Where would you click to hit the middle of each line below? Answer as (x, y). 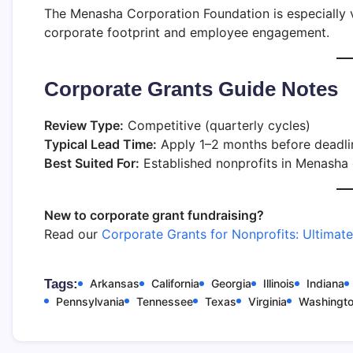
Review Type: (84, 125)
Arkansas (115, 283)
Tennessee (165, 301)
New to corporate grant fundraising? (154, 215)
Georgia (231, 283)
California (175, 283)
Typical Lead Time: (100, 144)
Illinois (279, 283)
